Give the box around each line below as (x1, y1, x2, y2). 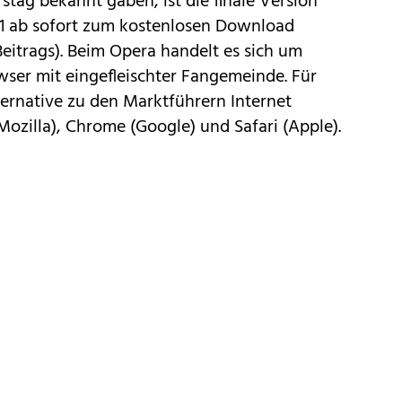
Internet (231, 87, 292, 117)
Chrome (66, 112, 126, 142)
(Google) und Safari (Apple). (126, 112, 341, 142)
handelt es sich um (156, 37, 302, 66)
